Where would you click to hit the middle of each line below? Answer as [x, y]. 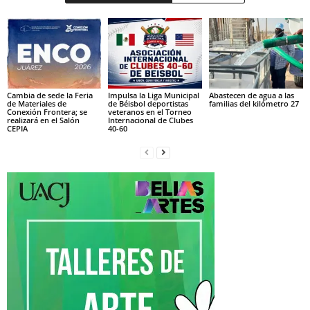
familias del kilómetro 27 [254, 103]
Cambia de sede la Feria [50, 95]
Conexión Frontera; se [47, 111]
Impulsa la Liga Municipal [153, 95]
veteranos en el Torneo [149, 111]
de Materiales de [37, 103]
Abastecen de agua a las [251, 95]
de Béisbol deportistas [148, 103]
